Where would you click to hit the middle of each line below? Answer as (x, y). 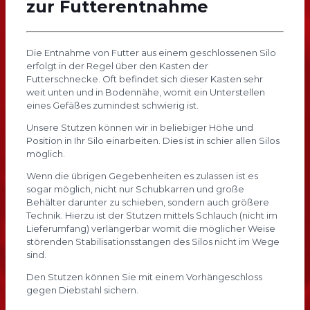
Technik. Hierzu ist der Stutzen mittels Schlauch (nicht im (152, 216)
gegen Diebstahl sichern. (82, 290)
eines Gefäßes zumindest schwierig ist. (112, 106)
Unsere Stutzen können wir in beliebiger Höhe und (139, 128)
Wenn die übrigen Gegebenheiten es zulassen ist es (142, 176)
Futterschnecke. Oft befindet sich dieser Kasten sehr (144, 79)
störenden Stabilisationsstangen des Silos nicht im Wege (153, 242)
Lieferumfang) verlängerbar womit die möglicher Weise (151, 229)
